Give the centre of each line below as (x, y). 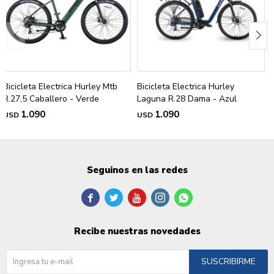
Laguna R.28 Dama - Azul (187, 98)
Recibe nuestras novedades (137, 231)
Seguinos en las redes (137, 170)
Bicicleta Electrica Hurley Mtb (60, 86)
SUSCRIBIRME (228, 261)
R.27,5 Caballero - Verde (51, 98)
